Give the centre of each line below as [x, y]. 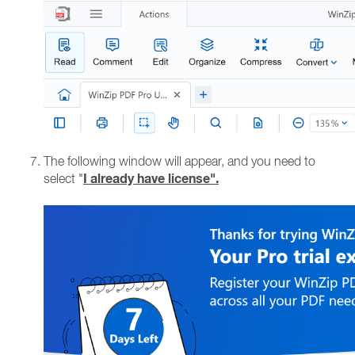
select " [63, 178]
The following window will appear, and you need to [179, 161]
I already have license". [151, 179]
